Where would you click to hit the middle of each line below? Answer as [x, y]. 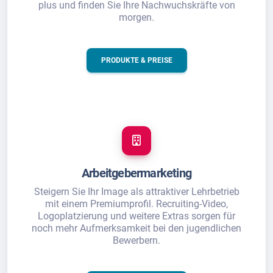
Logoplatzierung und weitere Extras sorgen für [136, 216]
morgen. [136, 17]
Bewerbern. [136, 240]
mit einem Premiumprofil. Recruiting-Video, [136, 204]
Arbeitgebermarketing [136, 173]
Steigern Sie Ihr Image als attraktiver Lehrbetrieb [136, 192]
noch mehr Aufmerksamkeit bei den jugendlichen [136, 228]
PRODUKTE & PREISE [136, 60]
